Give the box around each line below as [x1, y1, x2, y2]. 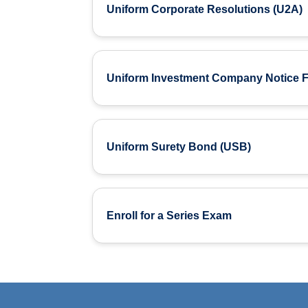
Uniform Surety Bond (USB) [107, 141, 252, 153]
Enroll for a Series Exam [107, 210, 232, 222]
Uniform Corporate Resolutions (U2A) [107, 3, 303, 15]
